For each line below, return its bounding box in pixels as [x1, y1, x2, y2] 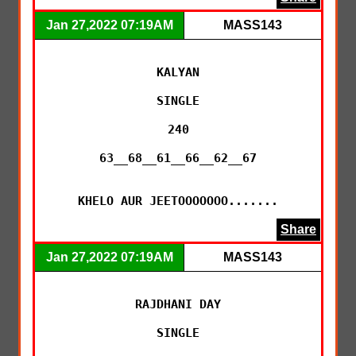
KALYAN [157, 64, 199, 79]
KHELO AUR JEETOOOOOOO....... [78, 193, 278, 208]
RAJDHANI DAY [135, 296, 221, 311]
